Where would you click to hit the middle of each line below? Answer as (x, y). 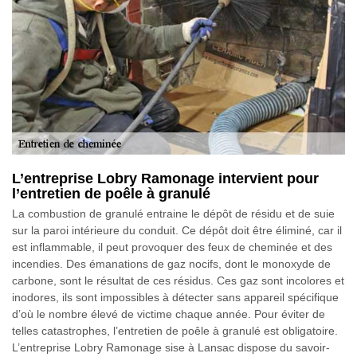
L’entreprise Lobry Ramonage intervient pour (165, 178)
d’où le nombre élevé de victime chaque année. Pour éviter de (169, 314)
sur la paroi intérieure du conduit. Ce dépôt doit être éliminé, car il (177, 230)
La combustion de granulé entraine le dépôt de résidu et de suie (173, 213)
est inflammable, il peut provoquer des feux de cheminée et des (172, 247)
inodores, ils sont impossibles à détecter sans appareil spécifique (175, 297)
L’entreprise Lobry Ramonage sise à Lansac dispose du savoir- (171, 347)
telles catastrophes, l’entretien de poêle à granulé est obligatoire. (175, 330)
